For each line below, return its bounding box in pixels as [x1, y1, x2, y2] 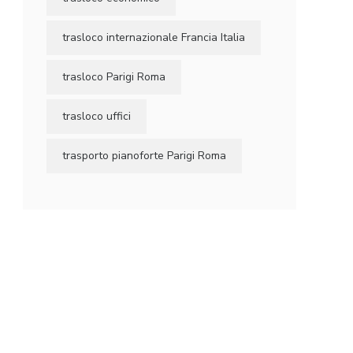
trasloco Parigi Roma [62, 69, 166, 84]
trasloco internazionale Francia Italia [62, 30, 246, 45]
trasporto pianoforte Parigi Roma [62, 148, 227, 163]
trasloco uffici [62, 109, 132, 124]
